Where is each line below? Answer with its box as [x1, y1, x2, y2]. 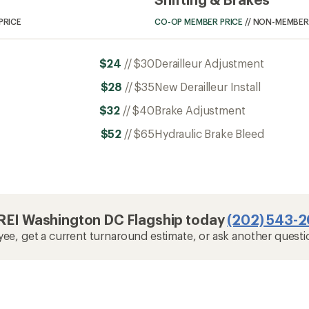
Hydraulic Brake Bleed [154, 126, 264, 140]
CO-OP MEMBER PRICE [154, 16, 243, 26]
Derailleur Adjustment [154, 56, 264, 70]
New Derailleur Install [154, 79, 261, 93]
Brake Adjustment [154, 103, 246, 117]
